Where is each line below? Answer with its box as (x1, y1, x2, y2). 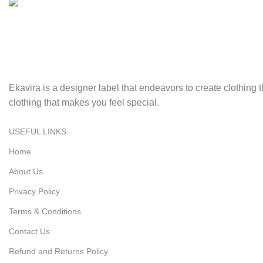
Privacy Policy (9, 187, 60, 196)
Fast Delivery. (9, 28, 66, 38)
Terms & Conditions (9, 207, 81, 216)
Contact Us (9, 227, 50, 236)
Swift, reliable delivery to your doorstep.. (9, 53, 174, 63)
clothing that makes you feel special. (9, 97, 159, 107)
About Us (9, 167, 43, 176)
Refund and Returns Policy (9, 247, 108, 256)
